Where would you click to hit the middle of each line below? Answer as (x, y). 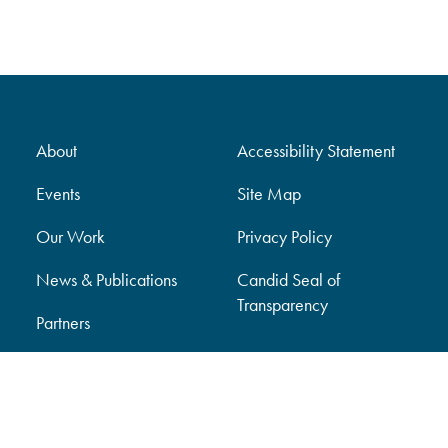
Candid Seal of (289, 280)
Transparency (283, 305)
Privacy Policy (285, 237)
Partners (62, 323)
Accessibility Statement (316, 151)
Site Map (269, 194)
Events (57, 194)
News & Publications (106, 280)
